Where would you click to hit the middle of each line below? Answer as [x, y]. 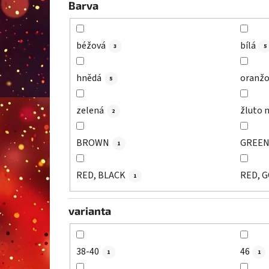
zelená [90, 111]
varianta [90, 211]
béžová [91, 46]
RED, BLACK [101, 176]
